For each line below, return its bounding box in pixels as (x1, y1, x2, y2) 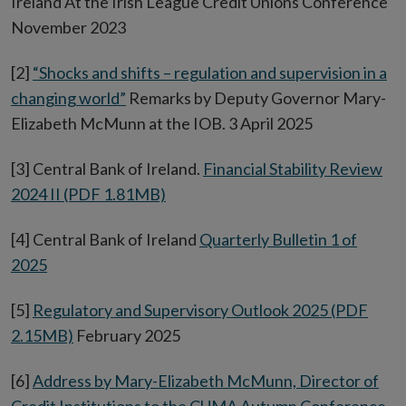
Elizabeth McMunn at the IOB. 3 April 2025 (11, 113, 313, 134)
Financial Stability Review (203, 159, 382, 179)
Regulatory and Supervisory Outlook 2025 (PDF (33, 300, 368, 321)
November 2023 (11, 17, 126, 38)
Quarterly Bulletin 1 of (199, 229, 357, 250)
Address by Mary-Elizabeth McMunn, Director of (33, 371, 379, 391)
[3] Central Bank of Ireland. (11, 159, 203, 179)
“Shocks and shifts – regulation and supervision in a (33, 63, 387, 83)
